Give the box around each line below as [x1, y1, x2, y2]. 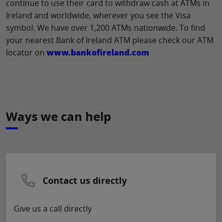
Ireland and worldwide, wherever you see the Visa [6, 10, 191, 21]
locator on [6, 47, 47, 58]
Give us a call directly [14, 203, 92, 215]
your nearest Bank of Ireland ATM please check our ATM [6, 35, 214, 46]
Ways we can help [6, 108, 111, 125]
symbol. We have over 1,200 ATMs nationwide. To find [6, 22, 205, 34]
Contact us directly [43, 174, 127, 186]
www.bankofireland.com [47, 47, 149, 58]
